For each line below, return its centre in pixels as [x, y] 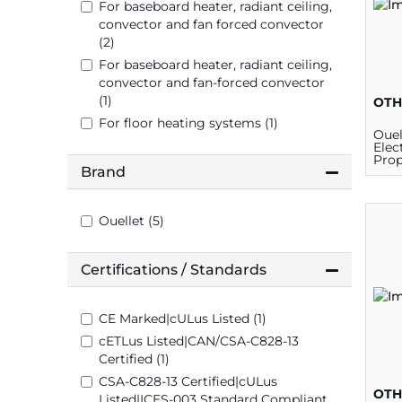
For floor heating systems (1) [188, 123]
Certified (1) [134, 359]
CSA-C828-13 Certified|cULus [188, 382]
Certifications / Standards [174, 270]
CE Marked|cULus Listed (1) [183, 319]
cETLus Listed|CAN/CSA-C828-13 [199, 341]
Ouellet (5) [131, 221]
